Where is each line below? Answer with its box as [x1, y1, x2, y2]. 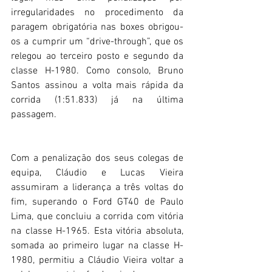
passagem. [11, 109, 56, 121]
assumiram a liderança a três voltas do [11, 182, 183, 194]
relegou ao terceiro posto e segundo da [11, 50, 183, 63]
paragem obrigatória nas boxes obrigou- [11, 21, 183, 34]
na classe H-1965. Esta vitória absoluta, [11, 225, 183, 238]
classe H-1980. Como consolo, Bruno [11, 65, 183, 78]
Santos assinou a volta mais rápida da [11, 80, 183, 92]
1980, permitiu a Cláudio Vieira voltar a [11, 254, 183, 267]
